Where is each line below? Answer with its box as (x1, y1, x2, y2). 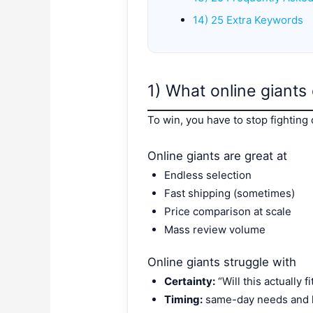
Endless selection (164, 168, 252, 182)
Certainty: (164, 274, 216, 288)
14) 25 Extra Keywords (193, 13, 304, 27)
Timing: (164, 292, 203, 306)
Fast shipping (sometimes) (164, 187, 296, 201)
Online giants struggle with (147, 254, 297, 269)
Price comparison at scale (164, 205, 292, 219)
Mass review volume (164, 223, 266, 237)
